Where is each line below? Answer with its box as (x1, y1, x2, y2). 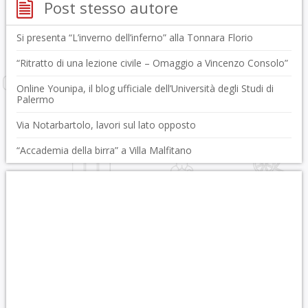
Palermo (16, 93, 54, 106)
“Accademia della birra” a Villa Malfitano (16, 144, 192, 157)
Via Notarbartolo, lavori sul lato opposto (16, 118, 196, 131)
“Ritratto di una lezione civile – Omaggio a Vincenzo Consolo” (16, 56, 288, 69)
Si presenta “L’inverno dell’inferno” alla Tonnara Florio (16, 31, 253, 44)
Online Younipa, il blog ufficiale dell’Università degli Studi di (16, 82, 274, 95)
